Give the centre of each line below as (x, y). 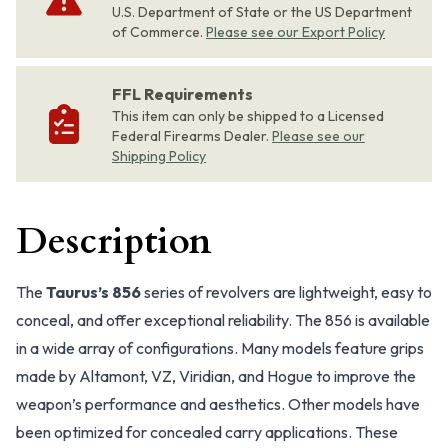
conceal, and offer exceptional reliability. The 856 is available (223, 320)
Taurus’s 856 (93, 292)
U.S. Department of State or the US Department (262, 12)
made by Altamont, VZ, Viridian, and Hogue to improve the (216, 376)
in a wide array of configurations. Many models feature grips (220, 348)
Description (114, 241)
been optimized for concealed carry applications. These (207, 432)
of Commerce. (157, 32)
